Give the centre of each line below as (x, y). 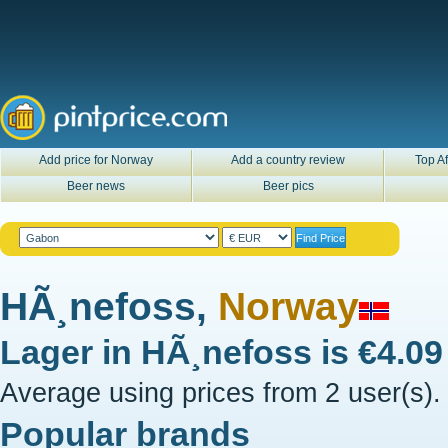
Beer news (96, 186)
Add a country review (288, 160)
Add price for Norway (96, 160)
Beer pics (288, 186)
